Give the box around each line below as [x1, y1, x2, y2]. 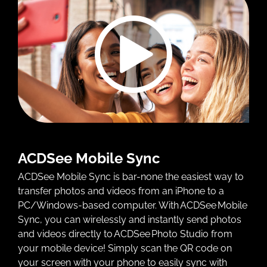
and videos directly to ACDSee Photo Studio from [17, 228, 232, 240]
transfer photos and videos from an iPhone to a [17, 185, 224, 197]
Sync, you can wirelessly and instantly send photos [17, 213, 241, 225]
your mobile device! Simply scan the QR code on [17, 242, 232, 254]
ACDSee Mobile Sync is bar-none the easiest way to [17, 170, 244, 182]
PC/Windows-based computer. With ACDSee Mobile [17, 199, 247, 211]
